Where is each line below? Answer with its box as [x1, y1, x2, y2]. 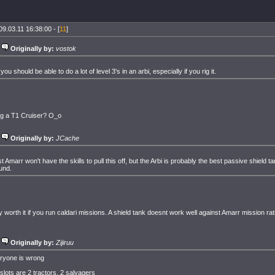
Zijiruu [56, 238, 74, 246]
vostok [56, 44, 76, 52]
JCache [56, 134, 79, 142]
